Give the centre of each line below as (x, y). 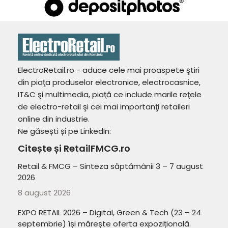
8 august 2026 (44, 192)
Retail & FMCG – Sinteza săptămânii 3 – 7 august (110, 166)
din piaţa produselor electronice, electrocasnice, (109, 82)
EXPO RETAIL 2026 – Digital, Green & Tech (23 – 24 (109, 212)
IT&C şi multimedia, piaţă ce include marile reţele (110, 94)
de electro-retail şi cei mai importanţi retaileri (104, 107)
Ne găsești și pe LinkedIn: (64, 131)
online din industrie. (54, 119)
